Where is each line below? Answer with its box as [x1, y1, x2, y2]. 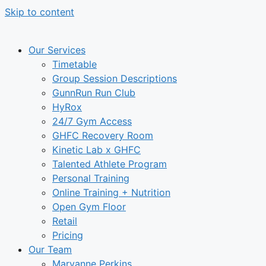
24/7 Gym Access [52, 115, 132, 127]
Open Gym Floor [52, 201, 126, 213]
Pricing [52, 229, 83, 241]
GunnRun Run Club [52, 87, 135, 99]
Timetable [52, 58, 97, 70]
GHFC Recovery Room [52, 129, 153, 141]
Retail [52, 215, 77, 227]
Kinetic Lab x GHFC [52, 144, 141, 156]
